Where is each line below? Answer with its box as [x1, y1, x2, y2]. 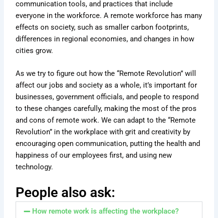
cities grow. [16, 46, 54, 55]
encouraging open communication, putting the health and [16, 139, 200, 148]
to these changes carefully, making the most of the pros [16, 104, 197, 113]
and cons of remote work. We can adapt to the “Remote [16, 116, 196, 125]
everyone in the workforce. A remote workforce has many [16, 11, 202, 20]
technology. [16, 163, 54, 172]
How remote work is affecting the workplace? [32, 207, 179, 216]
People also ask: [16, 184, 116, 201]
